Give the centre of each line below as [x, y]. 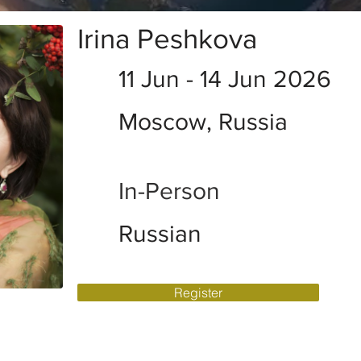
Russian [160, 234]
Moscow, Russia [203, 122]
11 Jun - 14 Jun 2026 [225, 79]
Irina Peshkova [167, 39]
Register [198, 293]
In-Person [169, 191]
